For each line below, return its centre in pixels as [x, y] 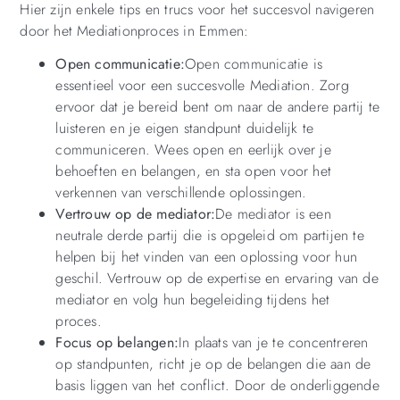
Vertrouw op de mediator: [136, 213]
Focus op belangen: [117, 342]
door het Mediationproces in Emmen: [134, 30]
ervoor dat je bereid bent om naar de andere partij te [217, 106]
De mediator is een [273, 213]
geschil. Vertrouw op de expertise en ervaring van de [217, 278]
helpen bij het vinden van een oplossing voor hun [206, 256]
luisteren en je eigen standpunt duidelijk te [185, 128]
